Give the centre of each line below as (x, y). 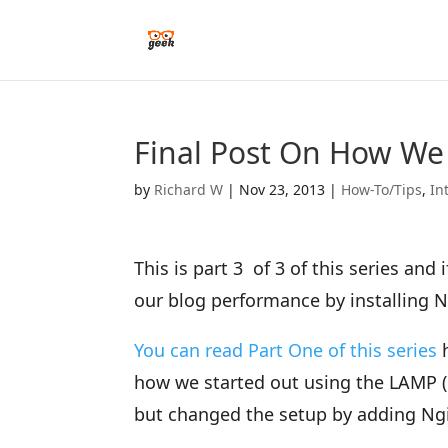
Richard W (189, 189)
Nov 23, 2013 (282, 189)
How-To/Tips (382, 189)
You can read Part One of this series (286, 350)
